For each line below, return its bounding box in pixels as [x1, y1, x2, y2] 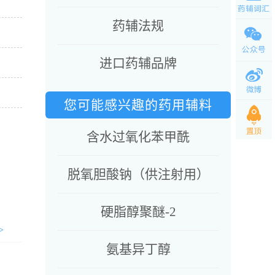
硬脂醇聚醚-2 [100, 204, 176, 219]
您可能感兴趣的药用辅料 [64, 98, 212, 112]
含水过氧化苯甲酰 [87, 130, 190, 144]
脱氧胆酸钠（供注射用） [67, 167, 209, 182]
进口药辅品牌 [99, 56, 177, 71]
